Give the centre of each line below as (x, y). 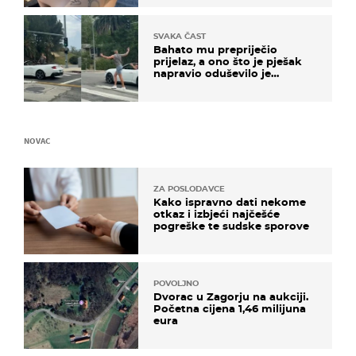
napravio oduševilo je (212, 73)
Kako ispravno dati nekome (230, 201)
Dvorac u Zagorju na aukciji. (231, 297)
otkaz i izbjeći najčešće (217, 213)
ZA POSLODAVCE (189, 188)
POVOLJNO (176, 284)
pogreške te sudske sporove (231, 225)
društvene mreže (200, 85)
